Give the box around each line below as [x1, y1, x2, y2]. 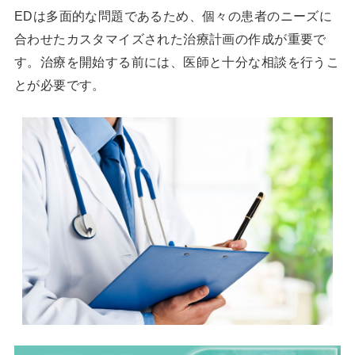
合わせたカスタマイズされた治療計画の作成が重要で [13, 31, 326, 46]
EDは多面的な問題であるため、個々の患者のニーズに [13, 8, 333, 23]
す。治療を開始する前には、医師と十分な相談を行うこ [13, 54, 340, 69]
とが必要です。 [13, 77, 105, 92]
